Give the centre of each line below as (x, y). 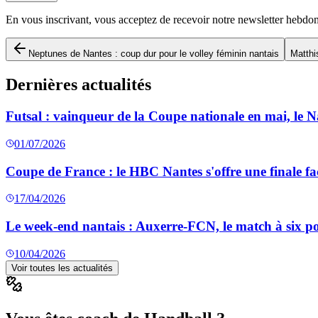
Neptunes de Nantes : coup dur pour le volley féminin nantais (154, 54)
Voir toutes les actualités (62, 268)
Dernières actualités (78, 85)
